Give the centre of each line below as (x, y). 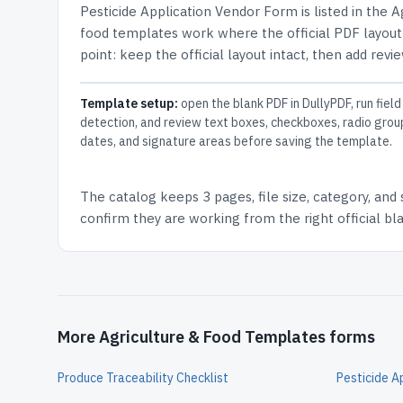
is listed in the (345, 11)
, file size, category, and (324, 197)
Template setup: (129, 103)
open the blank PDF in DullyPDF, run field (290, 103)
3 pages (227, 197)
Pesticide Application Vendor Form (189, 11)
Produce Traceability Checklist (143, 378)
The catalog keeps (141, 197)
